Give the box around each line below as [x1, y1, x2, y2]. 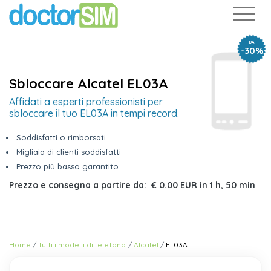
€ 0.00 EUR [151, 180, 197, 191]
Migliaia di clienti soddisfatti [16, 147, 121, 157]
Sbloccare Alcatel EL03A [9, 75, 168, 92]
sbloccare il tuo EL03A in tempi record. [9, 107, 179, 119]
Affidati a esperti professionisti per [9, 96, 163, 108]
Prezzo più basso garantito [16, 162, 119, 171]
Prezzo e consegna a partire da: [9, 180, 151, 191]
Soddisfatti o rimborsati [16, 132, 106, 142]
